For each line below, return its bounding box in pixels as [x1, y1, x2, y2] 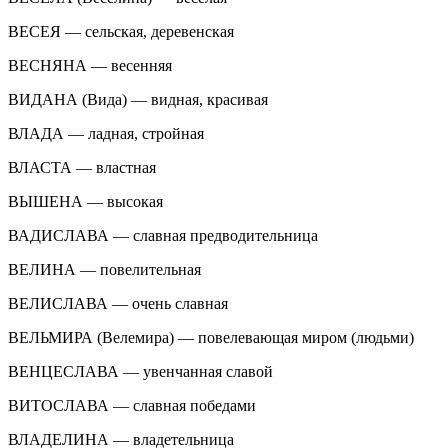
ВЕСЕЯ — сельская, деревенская [8, 22, 234, 40]
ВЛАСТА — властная [8, 158, 156, 176]
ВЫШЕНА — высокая [8, 192, 163, 210]
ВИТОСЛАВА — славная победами [8, 396, 256, 414]
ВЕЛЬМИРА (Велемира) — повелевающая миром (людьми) [8, 328, 414, 346]
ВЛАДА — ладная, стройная [8, 124, 204, 142]
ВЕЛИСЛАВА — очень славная [8, 294, 228, 312]
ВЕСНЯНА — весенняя [8, 56, 172, 74]
